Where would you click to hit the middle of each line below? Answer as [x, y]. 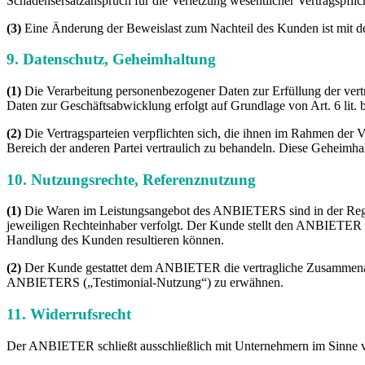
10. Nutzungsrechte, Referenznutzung [131, 179]
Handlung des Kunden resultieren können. [115, 240]
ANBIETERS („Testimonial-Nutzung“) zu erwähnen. [145, 283]
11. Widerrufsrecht [69, 314]
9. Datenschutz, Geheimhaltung [111, 59]
